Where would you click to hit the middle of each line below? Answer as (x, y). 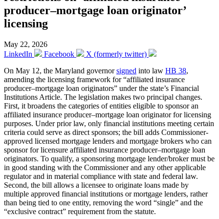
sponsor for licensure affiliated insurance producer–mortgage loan (105, 150)
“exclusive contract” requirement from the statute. (80, 211)
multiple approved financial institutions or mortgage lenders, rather (106, 194)
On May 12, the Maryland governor (60, 70)
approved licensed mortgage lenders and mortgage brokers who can (108, 141)
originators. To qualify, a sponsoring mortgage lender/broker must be (109, 158)
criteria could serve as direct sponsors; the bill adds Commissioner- (106, 132)
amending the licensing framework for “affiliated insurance (94, 79)
